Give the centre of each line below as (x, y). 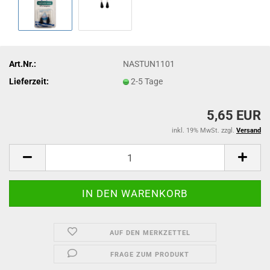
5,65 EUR (234, 115)
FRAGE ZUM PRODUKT (150, 255)
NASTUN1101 (149, 64)
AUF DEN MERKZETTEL (150, 233)
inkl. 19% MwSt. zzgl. (204, 130)
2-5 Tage (147, 81)
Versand (249, 130)
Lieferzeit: (29, 81)
